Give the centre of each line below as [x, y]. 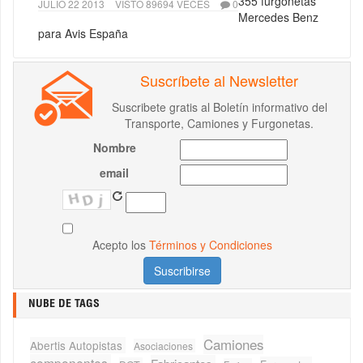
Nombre [114, 148]
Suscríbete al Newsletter [219, 81]
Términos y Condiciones [210, 245]
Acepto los [120, 245]
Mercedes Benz [278, 17]
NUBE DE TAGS [64, 305]
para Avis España [83, 34]
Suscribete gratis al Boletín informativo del [219, 107]
